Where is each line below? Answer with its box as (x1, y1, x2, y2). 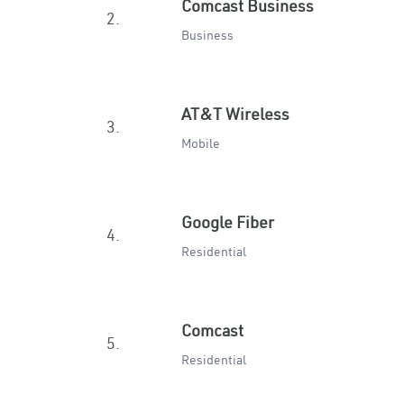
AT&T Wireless (181, 104, 289, 124)
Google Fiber (181, 212, 274, 233)
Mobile (181, 135, 220, 151)
